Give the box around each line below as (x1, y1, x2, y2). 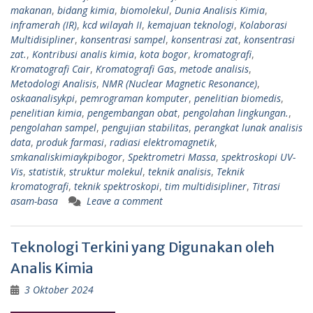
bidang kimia (57, 3, 115, 17)
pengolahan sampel (10, 120, 96, 134)
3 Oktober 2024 (24, 282, 94, 296)
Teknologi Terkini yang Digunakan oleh (10, 238, 275, 256)
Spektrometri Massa (128, 150, 216, 163)
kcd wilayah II (82, 17, 142, 31)
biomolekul (120, 3, 169, 17)
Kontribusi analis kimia (32, 47, 134, 61)
